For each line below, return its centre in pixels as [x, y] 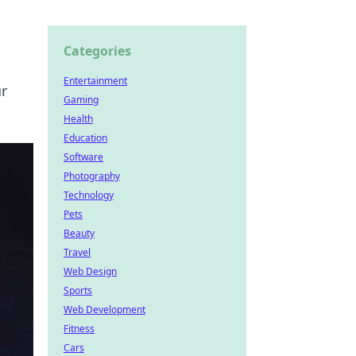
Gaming [81, 100]
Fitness [79, 329]
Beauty [79, 233]
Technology [89, 195]
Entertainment [95, 81]
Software [83, 157]
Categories [97, 51]
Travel [77, 252]
